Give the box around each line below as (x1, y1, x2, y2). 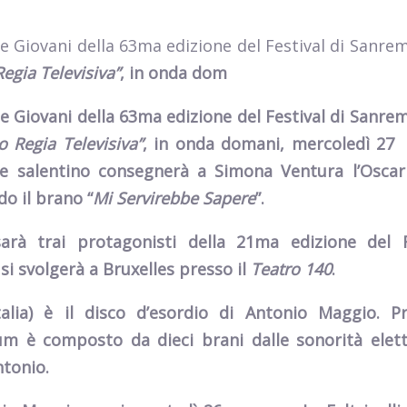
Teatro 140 (251, 258, 332, 280)
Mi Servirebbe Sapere (93, 187, 255, 209)
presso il (174, 258, 251, 280)
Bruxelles (103, 258, 174, 280)
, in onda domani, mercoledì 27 (142, 133, 395, 154)
